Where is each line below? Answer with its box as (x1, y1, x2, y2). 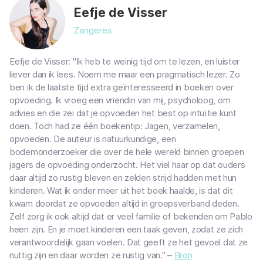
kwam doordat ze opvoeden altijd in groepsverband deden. (9, 198, 240, 209)
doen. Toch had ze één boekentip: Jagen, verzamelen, (9, 120, 220, 131)
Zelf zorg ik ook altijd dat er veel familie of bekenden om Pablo (9, 211, 252, 222)
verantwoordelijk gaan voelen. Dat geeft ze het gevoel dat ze (9, 237, 248, 248)
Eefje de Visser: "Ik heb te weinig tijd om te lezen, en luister (9, 56, 240, 67)
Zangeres (74, 24, 112, 36)
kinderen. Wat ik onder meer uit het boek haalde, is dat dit (9, 185, 233, 196)
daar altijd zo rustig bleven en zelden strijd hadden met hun (9, 172, 237, 183)
